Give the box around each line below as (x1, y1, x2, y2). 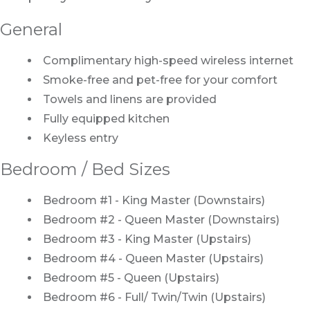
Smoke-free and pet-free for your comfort (43, 73, 277, 86)
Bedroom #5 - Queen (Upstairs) (43, 271, 222, 284)
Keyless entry (43, 131, 118, 145)
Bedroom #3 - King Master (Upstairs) (43, 232, 254, 246)
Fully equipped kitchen (43, 112, 170, 125)
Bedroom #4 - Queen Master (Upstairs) (43, 252, 264, 265)
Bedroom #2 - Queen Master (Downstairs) (43, 213, 280, 226)
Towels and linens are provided (43, 93, 217, 106)
